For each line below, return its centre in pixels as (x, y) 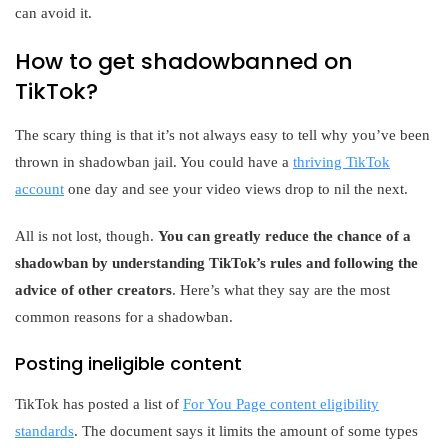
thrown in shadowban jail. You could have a (154, 161)
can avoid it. (53, 12)
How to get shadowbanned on (184, 61)
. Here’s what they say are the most (281, 289)
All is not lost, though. (86, 235)
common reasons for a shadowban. (124, 316)
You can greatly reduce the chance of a (284, 235)
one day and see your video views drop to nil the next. (236, 188)
